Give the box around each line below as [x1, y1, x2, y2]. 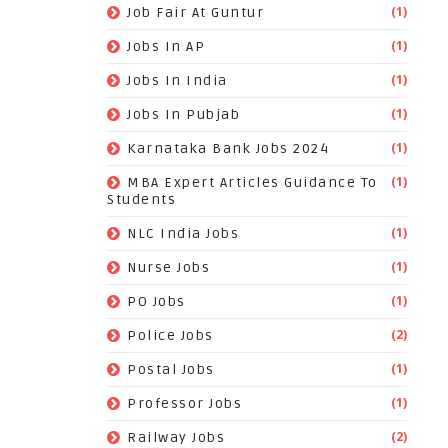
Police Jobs [127, 327, 214, 344]
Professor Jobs [127, 395, 242, 412]
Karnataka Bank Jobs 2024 [127, 140, 329, 157]
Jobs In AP [127, 38, 205, 55]
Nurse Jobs [127, 259, 210, 276]
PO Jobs [127, 293, 186, 310]
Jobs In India [127, 72, 228, 89]
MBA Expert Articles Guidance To [127, 174, 378, 191]
